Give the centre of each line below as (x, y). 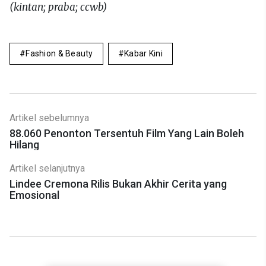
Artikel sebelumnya (49, 118)
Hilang (24, 145)
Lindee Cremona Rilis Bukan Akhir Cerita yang (118, 184)
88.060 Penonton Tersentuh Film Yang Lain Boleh (127, 133)
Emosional (34, 195)
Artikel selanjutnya (47, 168)
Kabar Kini (143, 53)
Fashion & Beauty (59, 53)
